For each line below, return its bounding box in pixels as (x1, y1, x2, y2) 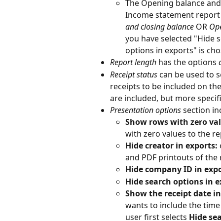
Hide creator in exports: (125, 140, 220, 151)
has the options (158, 57, 219, 68)
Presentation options (110, 104, 181, 115)
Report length (110, 57, 158, 68)
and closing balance (125, 21, 194, 33)
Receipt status (110, 69, 159, 80)
